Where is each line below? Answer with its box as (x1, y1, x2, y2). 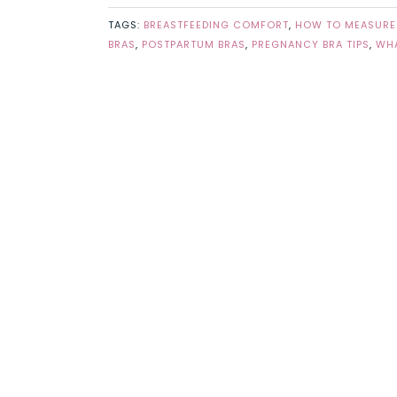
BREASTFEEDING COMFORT (144, 18, 289, 33)
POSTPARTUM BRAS (142, 37, 245, 52)
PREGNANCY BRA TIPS (252, 37, 370, 52)
